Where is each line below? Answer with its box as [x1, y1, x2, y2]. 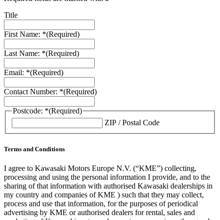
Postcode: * [13, 106, 49, 115]
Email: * [4, 68, 30, 77]
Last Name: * [4, 49, 46, 57]
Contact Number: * [4, 87, 63, 96]
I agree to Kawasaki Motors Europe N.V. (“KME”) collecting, [4, 164, 196, 172]
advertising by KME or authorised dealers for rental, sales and [4, 208, 195, 217]
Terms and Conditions [4, 145, 65, 153]
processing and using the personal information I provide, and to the [4, 172, 210, 181]
